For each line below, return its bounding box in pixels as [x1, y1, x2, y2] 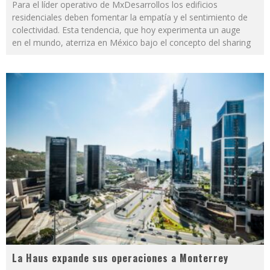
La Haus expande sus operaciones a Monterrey [12, 251, 228, 266]
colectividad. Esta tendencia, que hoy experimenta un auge [12, 24, 240, 36]
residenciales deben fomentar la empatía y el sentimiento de [12, 11, 248, 23]
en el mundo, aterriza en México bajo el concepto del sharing [12, 36, 251, 48]
